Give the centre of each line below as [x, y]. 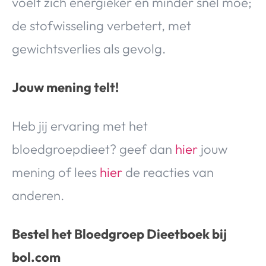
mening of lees [56, 172]
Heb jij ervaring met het [80, 126]
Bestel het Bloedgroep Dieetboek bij [119, 234]
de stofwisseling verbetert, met [102, 26]
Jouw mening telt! [65, 88]
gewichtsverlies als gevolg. [89, 49]
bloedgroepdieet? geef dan [94, 149]
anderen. [38, 196]
